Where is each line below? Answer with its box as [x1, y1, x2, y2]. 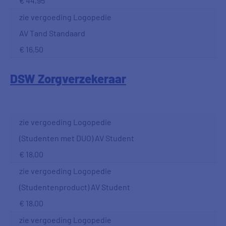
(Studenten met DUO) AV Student [19, 133, 134, 143]
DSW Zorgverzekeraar [10, 71, 126, 86]
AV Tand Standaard [19, 28, 85, 38]
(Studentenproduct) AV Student [19, 182, 130, 192]
